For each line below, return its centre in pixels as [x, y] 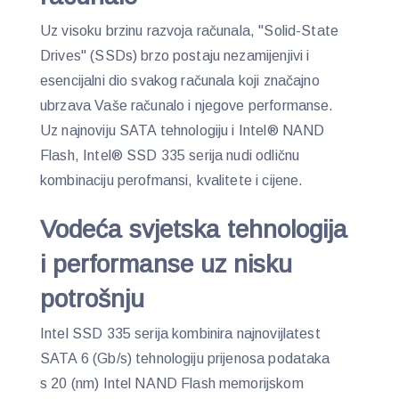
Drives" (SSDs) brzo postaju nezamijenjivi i [175, 55]
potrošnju [92, 298]
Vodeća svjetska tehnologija [194, 229]
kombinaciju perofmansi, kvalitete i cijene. [174, 180]
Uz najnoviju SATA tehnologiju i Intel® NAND [183, 130]
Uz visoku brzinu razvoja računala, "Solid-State [190, 30]
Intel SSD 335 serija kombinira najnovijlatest [180, 333]
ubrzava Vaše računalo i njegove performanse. [187, 105]
